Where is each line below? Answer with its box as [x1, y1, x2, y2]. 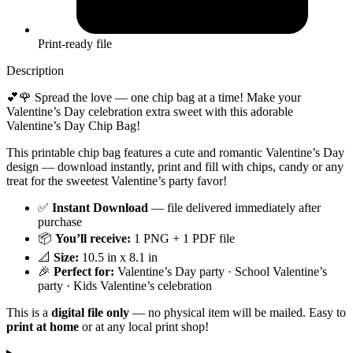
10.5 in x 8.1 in [79, 251, 158, 265]
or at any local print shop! [79, 320, 209, 334]
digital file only [51, 306, 129, 320]
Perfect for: [54, 265, 114, 279]
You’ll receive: [55, 232, 131, 246]
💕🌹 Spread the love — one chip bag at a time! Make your [6, 91, 301, 105]
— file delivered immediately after [148, 201, 321, 215]
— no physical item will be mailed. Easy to [129, 306, 346, 320]
